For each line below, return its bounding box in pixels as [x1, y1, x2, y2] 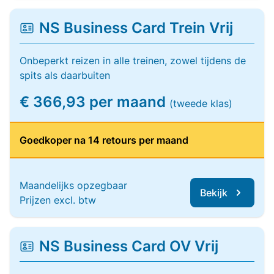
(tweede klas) [169, 97, 232, 109]
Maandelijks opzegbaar [20, 179, 127, 191]
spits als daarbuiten [20, 69, 110, 81]
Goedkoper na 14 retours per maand [20, 134, 188, 146]
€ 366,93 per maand [20, 93, 169, 111]
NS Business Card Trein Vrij [39, 19, 233, 37]
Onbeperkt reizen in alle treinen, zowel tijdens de [20, 54, 246, 67]
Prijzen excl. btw [20, 194, 96, 206]
